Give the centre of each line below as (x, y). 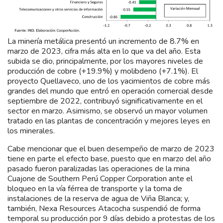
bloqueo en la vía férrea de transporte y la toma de (95, 188)
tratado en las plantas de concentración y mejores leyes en (109, 121)
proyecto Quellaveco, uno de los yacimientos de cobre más (109, 81)
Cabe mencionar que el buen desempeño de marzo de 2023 (111, 149)
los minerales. (31, 131)
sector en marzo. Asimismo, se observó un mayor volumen (108, 111)
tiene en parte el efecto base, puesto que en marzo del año (109, 159)
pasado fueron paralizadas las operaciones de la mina (99, 168)
